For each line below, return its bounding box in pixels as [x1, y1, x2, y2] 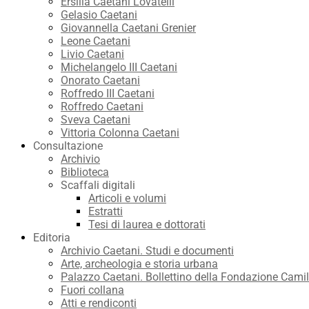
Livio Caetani [61, 48, 124, 61]
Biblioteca [61, 166, 109, 179]
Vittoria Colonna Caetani [61, 126, 179, 140]
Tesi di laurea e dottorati [88, 218, 206, 232]
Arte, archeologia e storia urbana [61, 257, 218, 271]
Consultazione [33, 139, 103, 153]
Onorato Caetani [61, 74, 140, 88]
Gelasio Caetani [61, 8, 137, 22]
